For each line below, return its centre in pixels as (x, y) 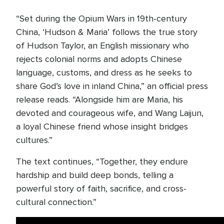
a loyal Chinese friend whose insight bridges (102, 126)
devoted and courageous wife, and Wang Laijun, (110, 113)
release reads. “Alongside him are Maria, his (99, 99)
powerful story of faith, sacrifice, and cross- (101, 188)
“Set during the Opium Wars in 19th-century (101, 18)
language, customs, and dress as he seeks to (104, 72)
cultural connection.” (56, 202)
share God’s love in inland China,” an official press (112, 86)
